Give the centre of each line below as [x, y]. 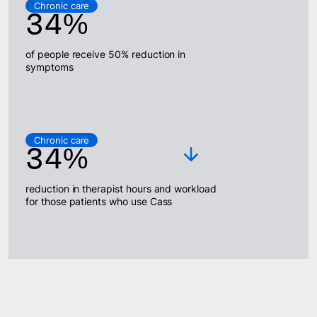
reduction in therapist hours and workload [121, 189]
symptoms [50, 67]
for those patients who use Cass [99, 202]
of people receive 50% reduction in [106, 54]
